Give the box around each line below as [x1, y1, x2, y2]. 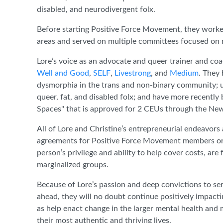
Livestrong [114, 69, 151, 77]
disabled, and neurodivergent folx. [37, 5, 159, 13]
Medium [170, 69, 199, 77]
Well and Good [37, 69, 89, 77]
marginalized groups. [37, 160, 112, 169]
